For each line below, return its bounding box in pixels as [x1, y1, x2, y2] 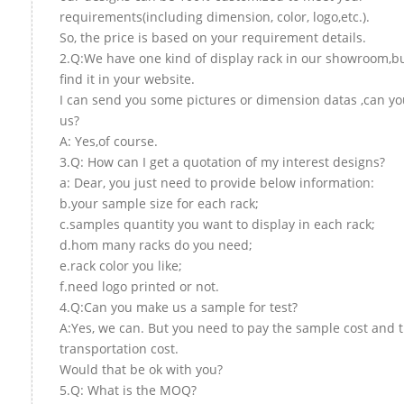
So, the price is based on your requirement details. [60, 28, 366, 46]
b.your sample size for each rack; [60, 194, 259, 212]
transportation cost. [60, 339, 179, 357]
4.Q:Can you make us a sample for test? [60, 298, 298, 316]
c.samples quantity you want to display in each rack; [60, 215, 375, 233]
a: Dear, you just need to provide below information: [60, 173, 374, 191]
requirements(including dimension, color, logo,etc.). [60, 7, 370, 25]
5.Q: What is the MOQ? [60, 381, 197, 399]
